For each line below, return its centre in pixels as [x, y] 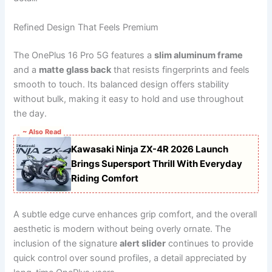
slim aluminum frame [199, 55]
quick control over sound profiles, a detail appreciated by [130, 258]
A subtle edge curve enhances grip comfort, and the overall [135, 215]
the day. [30, 113]
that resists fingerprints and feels [181, 70]
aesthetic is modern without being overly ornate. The [122, 229]
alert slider [143, 244]
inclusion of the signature [67, 244]
